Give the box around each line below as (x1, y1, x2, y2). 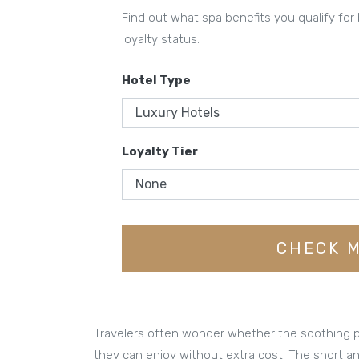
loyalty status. (122, 31, 200, 46)
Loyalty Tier (122, 143, 198, 159)
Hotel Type (122, 72, 191, 87)
